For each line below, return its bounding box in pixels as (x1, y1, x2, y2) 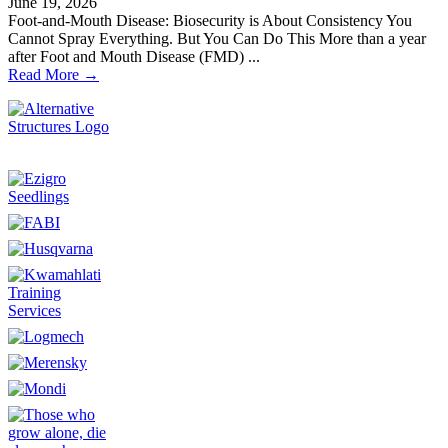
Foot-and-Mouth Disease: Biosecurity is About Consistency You (8, 11, 412, 29)
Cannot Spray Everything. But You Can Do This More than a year (8, 29, 426, 47)
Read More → (8, 65, 99, 83)
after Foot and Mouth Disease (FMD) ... (8, 47, 260, 65)
